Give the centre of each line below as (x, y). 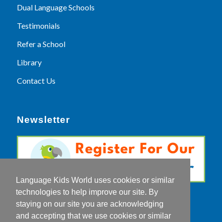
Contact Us (36, 80)
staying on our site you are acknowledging (90, 204)
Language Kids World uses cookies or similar (95, 180)
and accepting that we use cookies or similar (93, 216)
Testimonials (38, 25)
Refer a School (41, 44)
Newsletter (43, 119)
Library (29, 62)
